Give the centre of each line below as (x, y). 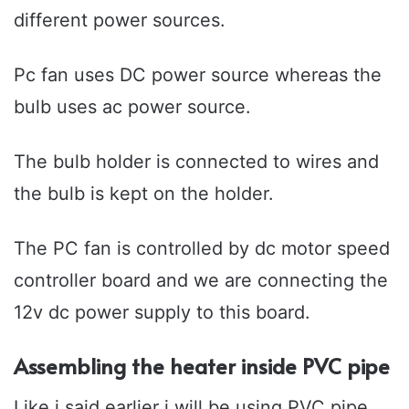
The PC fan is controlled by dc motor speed (202, 249)
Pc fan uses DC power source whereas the (198, 75)
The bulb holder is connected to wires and (196, 162)
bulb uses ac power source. (132, 107)
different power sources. (120, 21)
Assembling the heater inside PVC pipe (202, 366)
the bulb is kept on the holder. (144, 194)
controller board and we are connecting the (201, 281)
